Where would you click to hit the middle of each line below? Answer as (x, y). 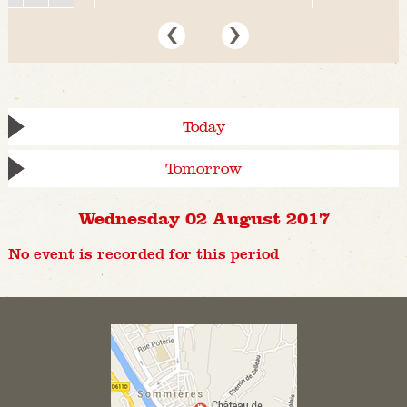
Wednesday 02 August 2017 (203, 218)
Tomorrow (203, 169)
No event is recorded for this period (143, 254)
